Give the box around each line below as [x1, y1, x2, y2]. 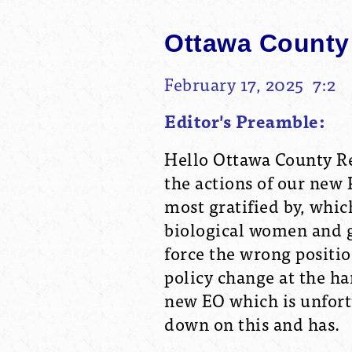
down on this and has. [164, 309, 340, 337]
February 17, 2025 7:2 [164, 69, 335, 97]
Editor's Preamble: [164, 107, 329, 135]
